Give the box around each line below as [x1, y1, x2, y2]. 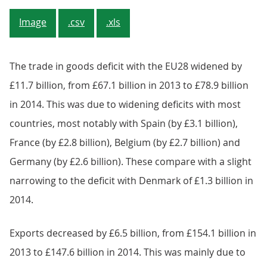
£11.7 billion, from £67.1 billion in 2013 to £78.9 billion [10, 78, 249, 92]
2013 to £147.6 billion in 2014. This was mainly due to [10, 245, 246, 259]
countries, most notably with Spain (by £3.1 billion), [10, 116, 238, 130]
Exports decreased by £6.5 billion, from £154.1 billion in [10, 226, 256, 240]
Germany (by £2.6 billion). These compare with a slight [10, 154, 252, 168]
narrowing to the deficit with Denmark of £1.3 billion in [10, 173, 253, 187]
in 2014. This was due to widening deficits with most [10, 97, 241, 111]
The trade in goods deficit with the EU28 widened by [10, 59, 242, 73]
